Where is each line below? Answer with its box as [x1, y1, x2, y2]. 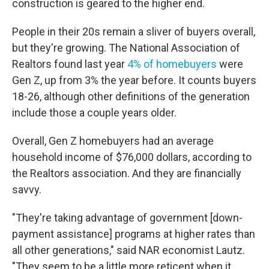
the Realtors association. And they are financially [12, 167, 241, 180]
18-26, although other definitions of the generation [12, 90, 250, 103]
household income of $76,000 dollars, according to [12, 151, 252, 163]
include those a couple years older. [12, 106, 177, 119]
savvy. [12, 183, 41, 196]
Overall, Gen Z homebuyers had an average [12, 134, 214, 147]
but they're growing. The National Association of [12, 41, 240, 54]
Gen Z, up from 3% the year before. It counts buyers [12, 74, 256, 86]
